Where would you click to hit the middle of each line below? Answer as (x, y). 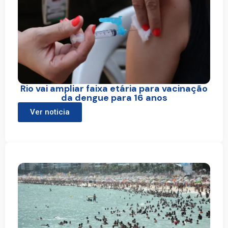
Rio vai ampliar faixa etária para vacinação (114, 88)
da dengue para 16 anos (114, 97)
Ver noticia (50, 112)
